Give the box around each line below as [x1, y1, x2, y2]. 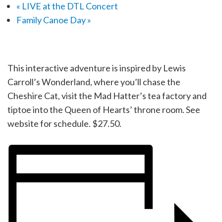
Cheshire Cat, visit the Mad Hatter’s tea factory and [7, 90, 207, 101]
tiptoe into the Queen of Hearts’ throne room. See [7, 104, 200, 115]
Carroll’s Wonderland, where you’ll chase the [7, 76, 180, 87]
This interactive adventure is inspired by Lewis [7, 62, 186, 73]
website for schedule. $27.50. [7, 117, 121, 129]
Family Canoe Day [16, 14, 87, 25]
